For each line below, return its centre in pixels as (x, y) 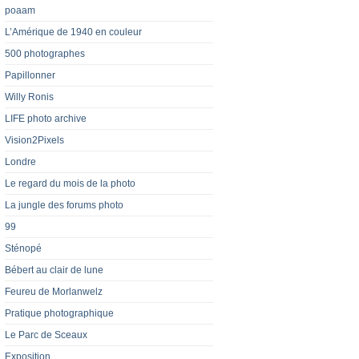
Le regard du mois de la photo (70, 184)
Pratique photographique (59, 314)
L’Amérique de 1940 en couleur (73, 32)
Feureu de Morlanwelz (54, 292)
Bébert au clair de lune (54, 270)
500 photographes (45, 54)
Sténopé (23, 249)
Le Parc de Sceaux (46, 335)
